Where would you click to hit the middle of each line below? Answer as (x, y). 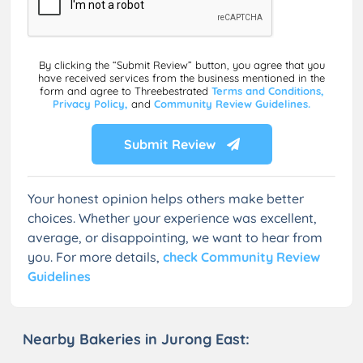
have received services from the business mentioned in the (181, 77)
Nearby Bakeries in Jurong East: (136, 339)
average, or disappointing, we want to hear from (175, 237)
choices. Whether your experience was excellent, (172, 218)
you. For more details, (95, 256)
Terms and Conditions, (267, 90)
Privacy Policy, (92, 103)
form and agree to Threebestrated (125, 90)
